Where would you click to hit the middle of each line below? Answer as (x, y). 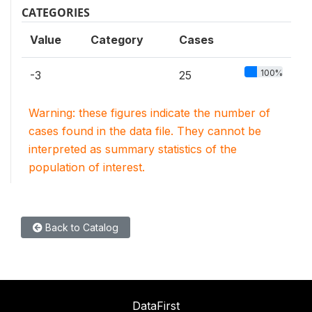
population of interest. (87, 167)
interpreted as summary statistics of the (133, 149)
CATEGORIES (56, 13)
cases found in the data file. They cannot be (145, 131)
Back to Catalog (80, 227)
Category (117, 40)
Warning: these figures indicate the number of (149, 113)
